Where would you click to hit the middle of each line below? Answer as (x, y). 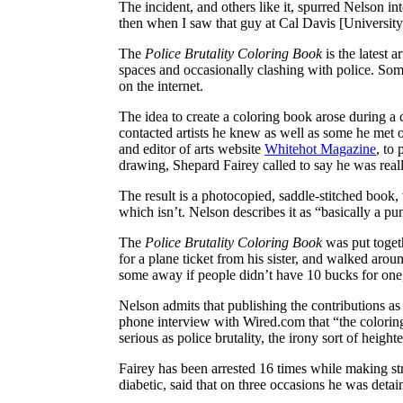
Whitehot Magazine (320, 148)
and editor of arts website (192, 148)
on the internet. (161, 85)
